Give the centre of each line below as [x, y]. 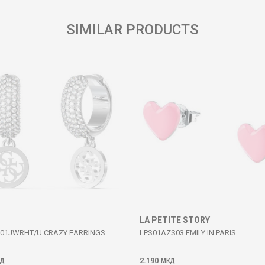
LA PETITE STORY [175, 220]
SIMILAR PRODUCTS [132, 30]
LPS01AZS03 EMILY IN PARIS [188, 233]
